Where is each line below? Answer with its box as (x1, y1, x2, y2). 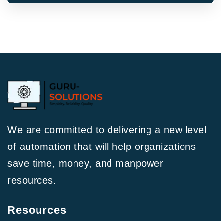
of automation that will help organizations (7, 141, 196, 152)
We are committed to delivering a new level (7, 124, 206, 136)
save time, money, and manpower (7, 158, 163, 169)
